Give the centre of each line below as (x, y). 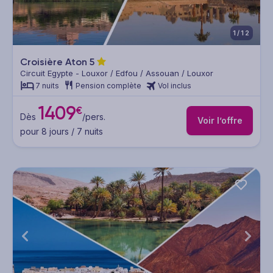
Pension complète (108, 86)
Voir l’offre (220, 121)
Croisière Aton (55, 62)
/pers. (94, 116)
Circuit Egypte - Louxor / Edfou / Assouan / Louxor (117, 73)
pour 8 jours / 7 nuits (62, 131)
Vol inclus (175, 86)
